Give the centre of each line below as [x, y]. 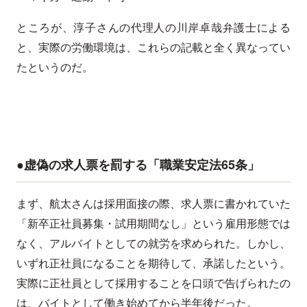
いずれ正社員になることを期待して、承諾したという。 [153, 263]
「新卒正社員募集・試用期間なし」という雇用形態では [153, 223]
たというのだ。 [55, 67]
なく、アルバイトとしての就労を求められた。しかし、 [153, 243]
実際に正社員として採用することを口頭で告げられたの [153, 283]
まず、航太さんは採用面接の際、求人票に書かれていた [153, 204]
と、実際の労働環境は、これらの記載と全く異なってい [153, 47]
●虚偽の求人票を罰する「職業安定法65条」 [138, 165]
